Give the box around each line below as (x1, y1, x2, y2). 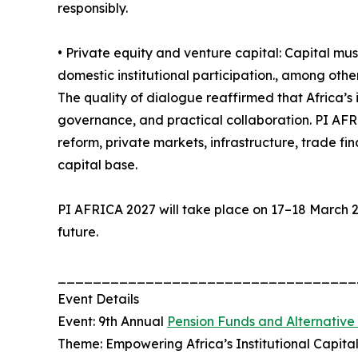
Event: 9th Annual (58, 313, 167, 330)
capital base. (58, 157, 137, 173)
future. (58, 224, 98, 241)
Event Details (58, 291, 139, 308)
